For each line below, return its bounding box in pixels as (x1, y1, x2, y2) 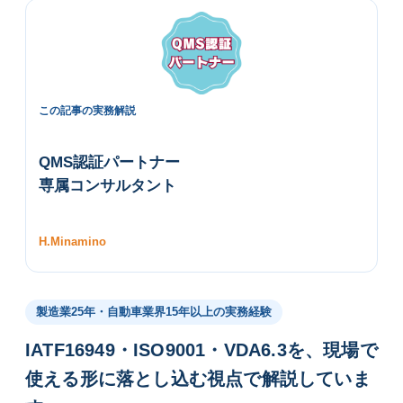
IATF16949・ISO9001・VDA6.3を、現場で (25, 340, 378, 359)
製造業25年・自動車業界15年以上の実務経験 (36, 305, 272, 318)
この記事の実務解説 (39, 104, 136, 116)
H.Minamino (39, 235, 106, 247)
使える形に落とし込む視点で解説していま (25, 369, 371, 388)
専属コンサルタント (39, 176, 176, 193)
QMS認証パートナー (39, 153, 180, 169)
